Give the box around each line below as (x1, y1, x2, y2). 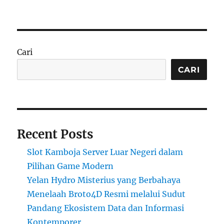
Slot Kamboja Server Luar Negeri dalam (27, 147, 183, 157)
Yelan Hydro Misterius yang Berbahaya (27, 175, 181, 185)
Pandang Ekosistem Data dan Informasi (27, 203, 184, 213)
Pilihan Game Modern (27, 161, 114, 171)
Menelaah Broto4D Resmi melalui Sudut (27, 189, 186, 199)
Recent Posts (17, 126, 93, 142)
